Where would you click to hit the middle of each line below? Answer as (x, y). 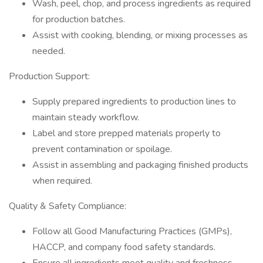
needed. (49, 51)
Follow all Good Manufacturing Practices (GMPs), (132, 231)
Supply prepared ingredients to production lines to (134, 102)
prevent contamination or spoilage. (102, 149)
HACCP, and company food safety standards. (124, 247)
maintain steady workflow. (86, 117)
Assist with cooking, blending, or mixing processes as (140, 35)
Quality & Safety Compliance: (68, 206)
